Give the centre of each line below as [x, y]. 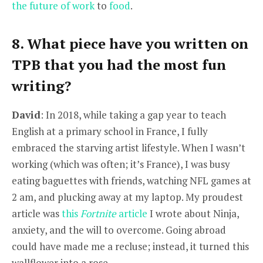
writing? [41, 85]
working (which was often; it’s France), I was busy [121, 164]
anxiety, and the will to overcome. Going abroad [119, 230]
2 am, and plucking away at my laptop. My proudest [127, 197]
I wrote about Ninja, [193, 213]
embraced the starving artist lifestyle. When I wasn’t [129, 147]
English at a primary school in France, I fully [110, 131]
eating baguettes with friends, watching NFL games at [131, 180]
